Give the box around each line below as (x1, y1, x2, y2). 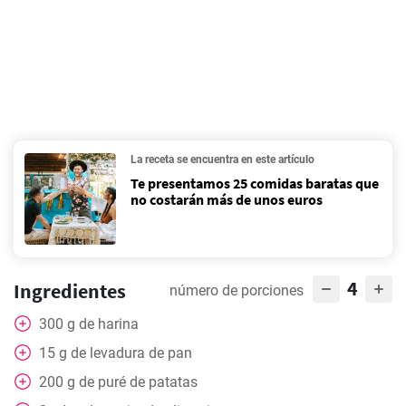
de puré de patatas (79, 373, 198, 391)
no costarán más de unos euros (130, 190, 323, 208)
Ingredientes (14, 278, 126, 304)
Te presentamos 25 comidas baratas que (130, 174, 379, 192)
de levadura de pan (71, 344, 192, 362)
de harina (79, 315, 139, 333)
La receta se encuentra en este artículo (130, 153, 314, 166)
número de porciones (169, 282, 304, 299)
